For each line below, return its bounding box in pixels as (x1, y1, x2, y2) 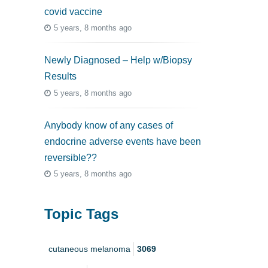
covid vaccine (44, 6, 102, 17)
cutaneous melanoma (48, 243, 130, 254)
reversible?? (44, 152, 97, 163)
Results (44, 71, 77, 82)
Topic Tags (44, 206, 118, 223)
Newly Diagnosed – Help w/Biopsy (44, 55, 192, 66)
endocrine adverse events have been (44, 136, 201, 147)
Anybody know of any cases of (44, 120, 173, 130)
